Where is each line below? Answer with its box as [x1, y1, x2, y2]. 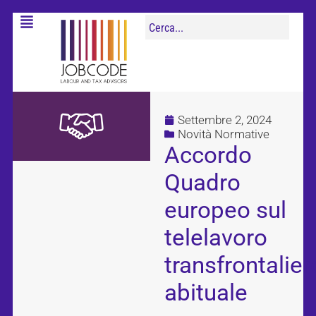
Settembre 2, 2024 [178, 113, 272, 128]
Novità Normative [178, 127, 270, 142]
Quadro [164, 169, 241, 197]
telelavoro [164, 224, 268, 252]
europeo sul [164, 196, 287, 224]
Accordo [164, 141, 253, 169]
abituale [164, 279, 248, 307]
